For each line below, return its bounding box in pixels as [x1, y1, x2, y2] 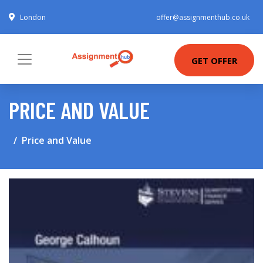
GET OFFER [191, 54, 237, 66]
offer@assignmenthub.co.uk [156, 12, 249, 22]
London [20, 12, 46, 22]
